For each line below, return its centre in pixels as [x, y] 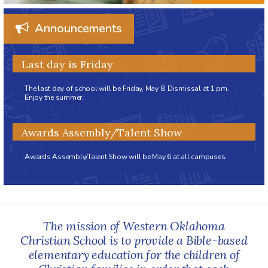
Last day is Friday [67, 65]
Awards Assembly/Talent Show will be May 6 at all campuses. [126, 157]
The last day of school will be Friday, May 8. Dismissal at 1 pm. [127, 89]
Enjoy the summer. [54, 98]
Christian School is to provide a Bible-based [134, 240]
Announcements [77, 29]
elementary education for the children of [134, 255]
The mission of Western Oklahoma [134, 226]
